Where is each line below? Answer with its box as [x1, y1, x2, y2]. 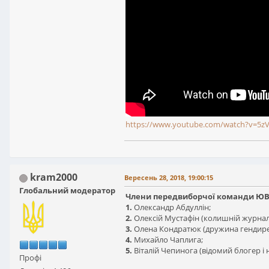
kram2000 [30, 171, 77, 184]
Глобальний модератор [19, 185, 115, 196]
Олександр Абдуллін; [134, 202, 211, 213]
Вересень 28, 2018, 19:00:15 [124, 173, 213, 182]
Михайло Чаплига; [132, 234, 203, 245]
